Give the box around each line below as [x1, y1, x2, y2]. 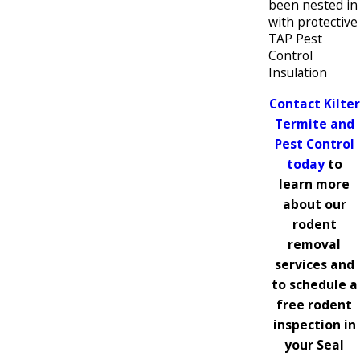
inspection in [272, 315, 356, 333]
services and [274, 255, 354, 273]
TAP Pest [268, 30, 322, 48]
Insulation [268, 63, 327, 82]
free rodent [276, 295, 352, 313]
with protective [268, 13, 358, 31]
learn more [279, 174, 350, 193]
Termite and [274, 114, 354, 133]
